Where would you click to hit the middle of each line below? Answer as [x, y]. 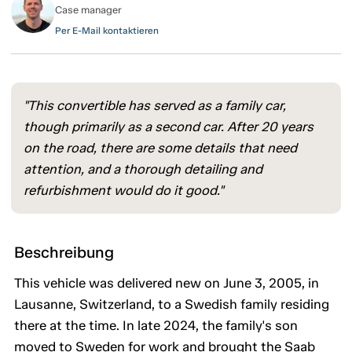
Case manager [88, 10]
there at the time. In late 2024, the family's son [156, 326]
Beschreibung [64, 253]
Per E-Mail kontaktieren [107, 31]
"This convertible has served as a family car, [155, 106]
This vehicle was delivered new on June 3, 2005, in [167, 283]
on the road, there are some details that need [160, 148]
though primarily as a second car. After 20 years [169, 127]
